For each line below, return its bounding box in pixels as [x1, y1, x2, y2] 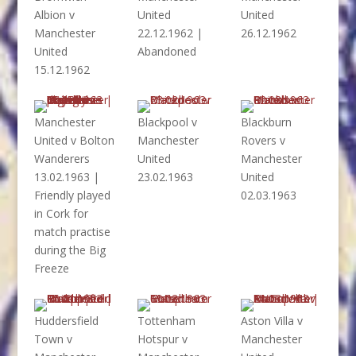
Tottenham [137, 313, 195, 329]
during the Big [33, 242, 106, 257]
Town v [33, 331, 72, 347]
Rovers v [240, 132, 285, 148]
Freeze [33, 260, 69, 276]
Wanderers [33, 150, 90, 166]
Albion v [33, 6, 75, 22]
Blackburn [240, 114, 292, 130]
